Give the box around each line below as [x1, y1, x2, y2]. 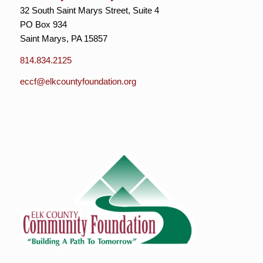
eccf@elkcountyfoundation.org [19, 76, 136, 87]
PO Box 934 [19, 19, 67, 29]
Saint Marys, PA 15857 [19, 33, 107, 43]
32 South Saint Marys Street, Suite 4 [19, 5, 159, 15]
